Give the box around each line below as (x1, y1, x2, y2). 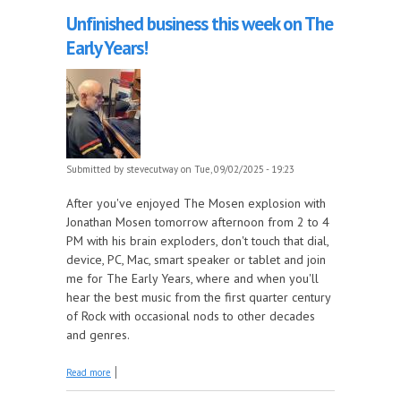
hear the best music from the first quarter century (66, 288, 330, 305)
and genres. (66, 326, 130, 343)
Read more (66, 365, 111, 379)
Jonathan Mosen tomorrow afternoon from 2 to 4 (66, 213, 329, 230)
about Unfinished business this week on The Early (111, 363, 328, 376)
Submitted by (66, 162, 126, 175)
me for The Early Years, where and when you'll (66, 269, 319, 286)
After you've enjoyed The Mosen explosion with (66, 194, 326, 211)
